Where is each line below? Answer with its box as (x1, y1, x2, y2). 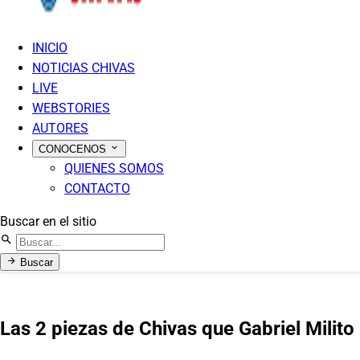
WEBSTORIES (32, 100, 110, 116)
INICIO (32, 40, 67, 55)
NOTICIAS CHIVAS (32, 60, 135, 76)
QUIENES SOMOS (64, 161, 164, 176)
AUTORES (32, 121, 88, 136)
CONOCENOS (39, 143, 109, 155)
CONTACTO (64, 181, 130, 196)
